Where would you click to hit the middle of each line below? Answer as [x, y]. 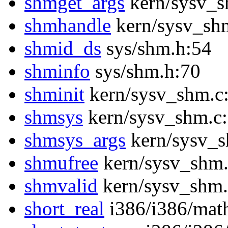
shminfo [57, 71]
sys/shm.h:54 [156, 48]
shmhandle [68, 25]
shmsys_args [75, 140]
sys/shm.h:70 [145, 71]
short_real [64, 209]
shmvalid [61, 186]
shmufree [61, 163]
